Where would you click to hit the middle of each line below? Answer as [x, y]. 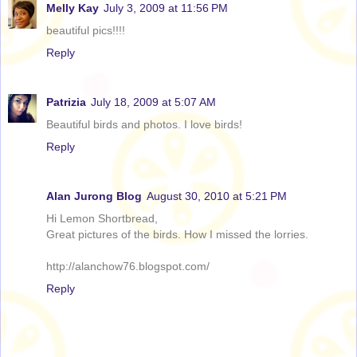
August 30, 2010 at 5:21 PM [217, 196]
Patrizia [66, 102]
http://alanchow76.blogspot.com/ [128, 266]
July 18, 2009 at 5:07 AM [153, 102]
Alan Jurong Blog [94, 196]
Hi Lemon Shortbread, [102, 218]
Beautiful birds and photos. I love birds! [144, 124]
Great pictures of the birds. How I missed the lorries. [177, 234]
